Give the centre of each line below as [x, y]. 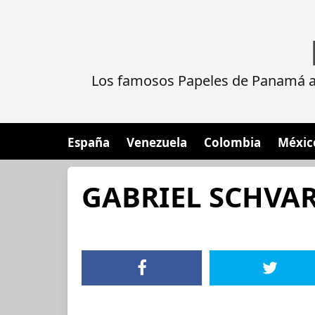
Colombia [232, 142]
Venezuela [157, 142]
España [89, 142]
